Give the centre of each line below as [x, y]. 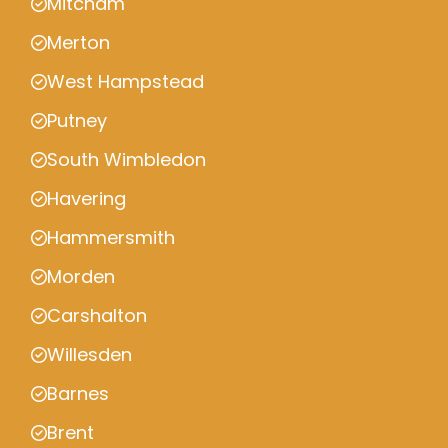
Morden [81, 276]
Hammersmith [111, 237]
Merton [78, 42]
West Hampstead [125, 81]
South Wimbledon [126, 159]
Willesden [89, 354]
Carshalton [97, 315]
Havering [86, 198]
